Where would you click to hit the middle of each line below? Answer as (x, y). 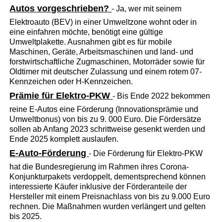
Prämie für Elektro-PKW (61, 95)
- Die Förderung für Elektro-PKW (146, 153)
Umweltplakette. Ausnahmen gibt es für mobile (91, 42)
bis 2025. (26, 216)
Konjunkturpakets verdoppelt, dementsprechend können (108, 176)
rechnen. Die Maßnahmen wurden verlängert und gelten (108, 206)
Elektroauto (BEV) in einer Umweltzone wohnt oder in (103, 22)
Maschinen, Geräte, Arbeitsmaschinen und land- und (102, 52)
